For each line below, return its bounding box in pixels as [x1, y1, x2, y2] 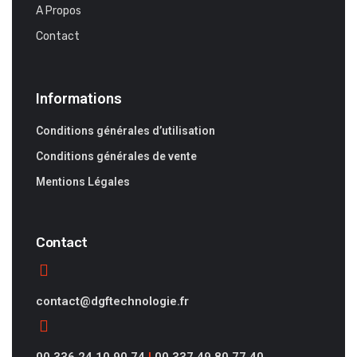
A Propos [36, 4, 81, 18]
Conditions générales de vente [36, 150, 197, 163]
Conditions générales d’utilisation [36, 124, 215, 137]
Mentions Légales [36, 175, 130, 188]
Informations [36, 90, 122, 107]
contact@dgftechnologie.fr [36, 294, 189, 308]
